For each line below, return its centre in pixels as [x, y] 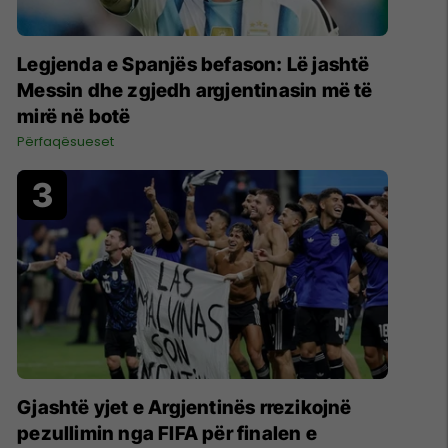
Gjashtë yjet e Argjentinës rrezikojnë [184, 407]
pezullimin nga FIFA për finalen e [167, 433]
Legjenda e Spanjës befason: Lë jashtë [193, 65]
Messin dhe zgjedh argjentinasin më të [195, 91]
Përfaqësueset [66, 142]
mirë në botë [74, 117]
